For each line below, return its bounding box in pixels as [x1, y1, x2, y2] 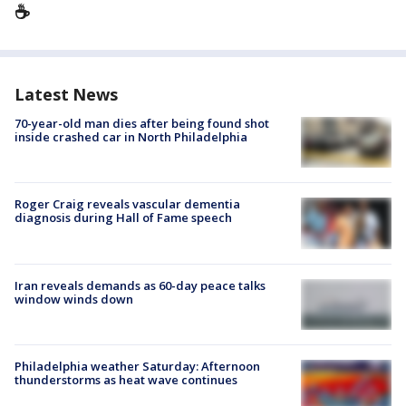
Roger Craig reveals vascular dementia [14, 196, 240, 213]
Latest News [14, 83, 118, 105]
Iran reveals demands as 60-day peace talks [14, 276, 266, 294]
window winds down [14, 290, 133, 307]
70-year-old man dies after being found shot [14, 115, 269, 131]
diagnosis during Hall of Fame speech [14, 209, 232, 227]
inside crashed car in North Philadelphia [14, 129, 247, 145]
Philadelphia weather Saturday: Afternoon [14, 357, 260, 374]
